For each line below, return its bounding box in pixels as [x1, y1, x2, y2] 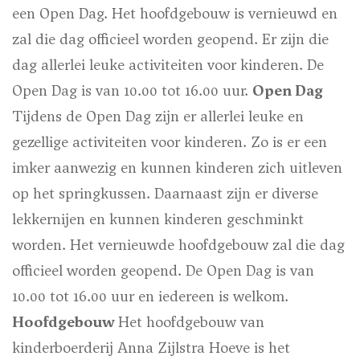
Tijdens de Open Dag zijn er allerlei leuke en [12, 106, 304, 127]
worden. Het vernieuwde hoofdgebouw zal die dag [12, 235, 345, 256]
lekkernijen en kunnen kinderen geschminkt [12, 209, 304, 230]
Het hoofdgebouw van [118, 312, 264, 333]
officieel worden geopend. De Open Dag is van [12, 260, 314, 281]
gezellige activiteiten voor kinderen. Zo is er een [12, 132, 327, 153]
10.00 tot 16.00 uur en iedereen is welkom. [12, 286, 288, 307]
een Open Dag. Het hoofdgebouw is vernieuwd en [12, 3, 337, 24]
